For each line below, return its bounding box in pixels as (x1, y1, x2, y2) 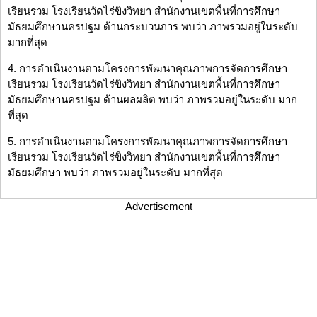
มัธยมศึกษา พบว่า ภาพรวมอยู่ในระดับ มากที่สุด (8, 166, 223, 179)
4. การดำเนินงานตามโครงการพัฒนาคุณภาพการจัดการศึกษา (8, 62, 287, 75)
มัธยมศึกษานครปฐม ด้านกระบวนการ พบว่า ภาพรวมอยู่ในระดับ (8, 21, 298, 33)
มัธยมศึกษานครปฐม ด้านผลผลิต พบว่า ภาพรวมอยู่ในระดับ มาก (8, 93, 297, 106)
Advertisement (125, 200, 192, 213)
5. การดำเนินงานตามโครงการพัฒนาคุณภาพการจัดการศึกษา (8, 135, 287, 148)
